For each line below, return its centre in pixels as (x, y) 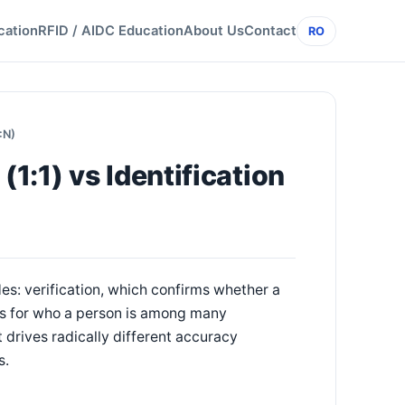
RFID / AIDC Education (111, 31)
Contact (270, 31)
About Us (214, 31)
